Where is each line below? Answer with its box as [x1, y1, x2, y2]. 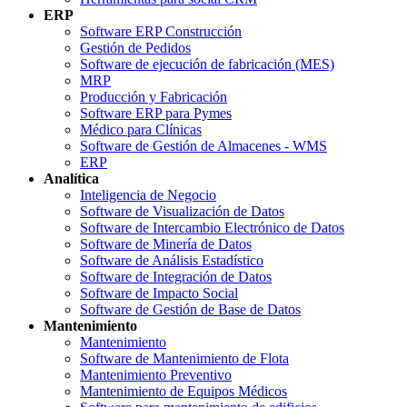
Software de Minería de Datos [80, 235, 252, 252]
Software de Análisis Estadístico [80, 252, 263, 268]
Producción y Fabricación [80, 88, 227, 104]
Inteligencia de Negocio [80, 186, 216, 203]
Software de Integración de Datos [80, 268, 272, 284]
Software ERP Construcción [80, 23, 242, 39]
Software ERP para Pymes [80, 104, 232, 121]
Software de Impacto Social [80, 284, 238, 301]
